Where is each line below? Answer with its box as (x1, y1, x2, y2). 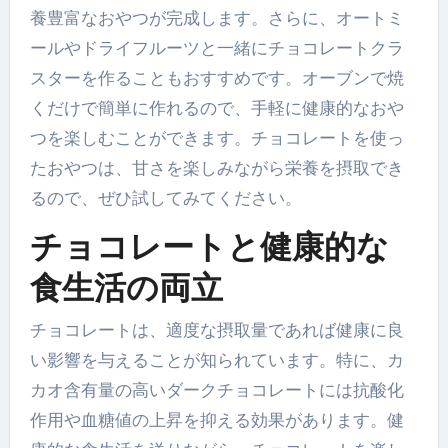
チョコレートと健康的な (29, 227, 389, 267)
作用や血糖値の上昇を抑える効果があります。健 (29, 408, 404, 431)
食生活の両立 (29, 268, 223, 308)
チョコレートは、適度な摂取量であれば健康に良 (29, 318, 404, 341)
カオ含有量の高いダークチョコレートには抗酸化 (29, 378, 404, 401)
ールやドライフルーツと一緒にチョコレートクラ (29, 37, 404, 60)
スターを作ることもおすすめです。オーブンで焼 (29, 67, 404, 90)
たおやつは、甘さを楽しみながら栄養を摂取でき (29, 157, 404, 180)
